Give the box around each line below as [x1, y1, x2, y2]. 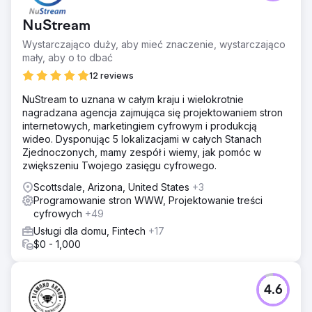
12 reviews [89, 70, 134, 81]
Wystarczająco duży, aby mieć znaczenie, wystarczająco [22, 38, 286, 50]
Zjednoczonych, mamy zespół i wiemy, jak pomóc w [22, 146, 261, 158]
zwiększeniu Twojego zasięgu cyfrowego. [22, 159, 217, 171]
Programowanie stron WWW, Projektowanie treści [33, 194, 263, 206]
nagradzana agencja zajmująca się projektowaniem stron [22, 106, 283, 118]
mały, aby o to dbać [22, 51, 113, 63]
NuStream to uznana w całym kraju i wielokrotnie [22, 93, 244, 105]
